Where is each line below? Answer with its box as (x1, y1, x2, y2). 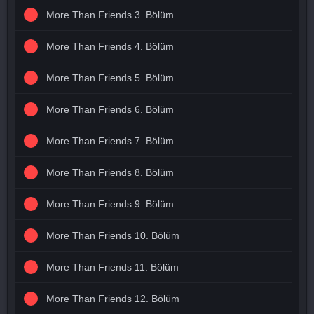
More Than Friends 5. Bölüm (46, 72, 174, 83)
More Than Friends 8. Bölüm (46, 167, 174, 178)
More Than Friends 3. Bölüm (46, 9, 174, 20)
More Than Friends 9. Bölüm (46, 198, 174, 210)
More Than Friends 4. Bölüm (46, 41, 174, 52)
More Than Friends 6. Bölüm (46, 104, 174, 115)
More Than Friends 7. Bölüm (46, 135, 174, 146)
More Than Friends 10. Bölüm (46, 230, 179, 241)
